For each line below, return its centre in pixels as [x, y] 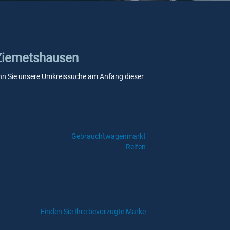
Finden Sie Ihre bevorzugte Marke [93, 212]
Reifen [136, 147]
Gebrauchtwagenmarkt [108, 136]
